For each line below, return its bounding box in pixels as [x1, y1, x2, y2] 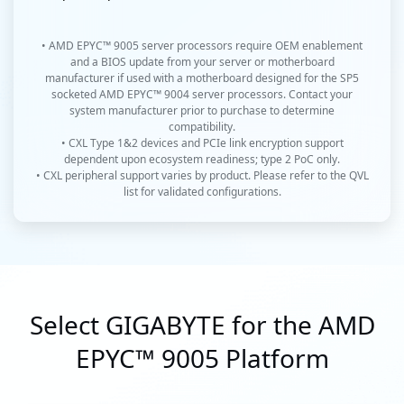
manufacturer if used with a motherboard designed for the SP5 [45, 70, 359, 87]
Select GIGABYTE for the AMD [29, 308, 375, 343]
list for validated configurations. [123, 184, 281, 200]
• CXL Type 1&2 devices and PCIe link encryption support [60, 135, 344, 151]
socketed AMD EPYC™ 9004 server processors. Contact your [51, 87, 353, 103]
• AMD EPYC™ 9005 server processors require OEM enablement [41, 38, 363, 54]
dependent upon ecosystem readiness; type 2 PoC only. [64, 151, 340, 168]
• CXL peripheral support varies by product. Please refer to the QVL [35, 168, 369, 184]
